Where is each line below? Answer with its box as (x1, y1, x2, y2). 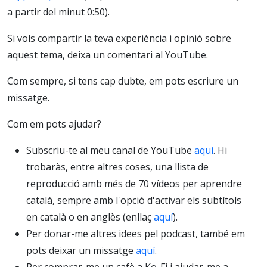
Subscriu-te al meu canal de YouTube (26, 143, 194, 157)
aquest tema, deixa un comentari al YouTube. (7, 48, 208, 61)
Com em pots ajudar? (7, 117, 101, 131)
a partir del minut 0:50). (7, 5, 112, 18)
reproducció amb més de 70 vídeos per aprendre (26, 176, 242, 190)
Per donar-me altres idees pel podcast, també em (26, 226, 245, 240)
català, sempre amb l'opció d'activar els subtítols (26, 193, 241, 207)
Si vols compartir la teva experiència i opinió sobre (7, 31, 231, 45)
